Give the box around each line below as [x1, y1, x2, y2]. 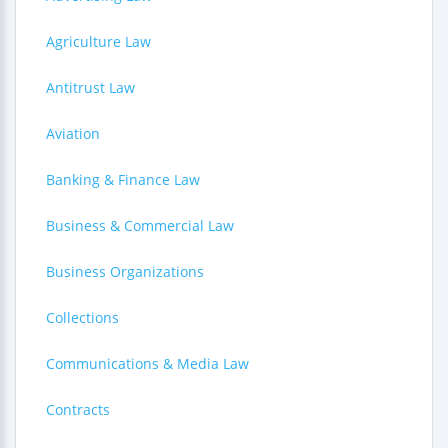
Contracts [46, 400, 110, 419]
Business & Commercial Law [46, 216, 234, 235]
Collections [46, 308, 119, 327]
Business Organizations [46, 262, 204, 281]
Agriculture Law [46, 32, 151, 51]
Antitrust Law [46, 78, 135, 97]
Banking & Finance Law [46, 170, 200, 189]
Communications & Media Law [46, 354, 249, 373]
